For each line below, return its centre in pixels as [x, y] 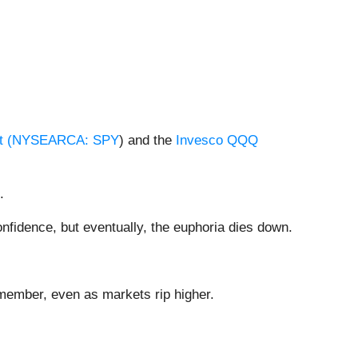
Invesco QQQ [217, 141]
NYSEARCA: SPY [66, 141]
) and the [147, 141]
